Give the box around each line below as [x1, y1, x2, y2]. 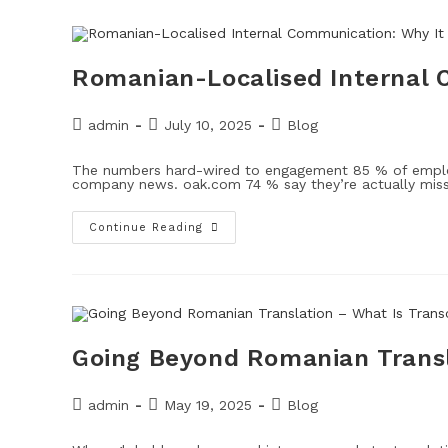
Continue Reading [89, 221, 203, 234]
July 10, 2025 [164, 117, 252, 133]
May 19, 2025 [164, 396, 252, 413]
